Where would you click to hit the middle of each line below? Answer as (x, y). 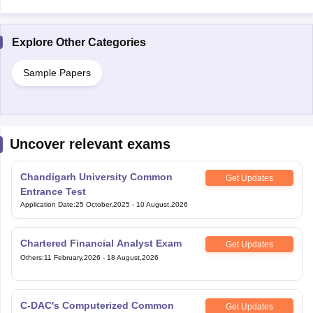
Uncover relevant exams (90, 144)
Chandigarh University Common (96, 177)
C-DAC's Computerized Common (97, 305)
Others (31, 257)
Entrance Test (53, 191)
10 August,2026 (162, 204)
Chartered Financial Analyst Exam (101, 243)
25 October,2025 (102, 204)
